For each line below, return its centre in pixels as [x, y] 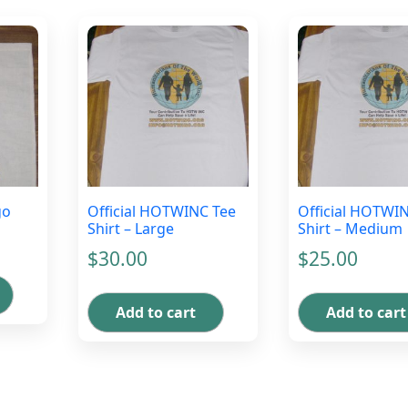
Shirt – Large [130, 228]
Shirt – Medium [350, 228]
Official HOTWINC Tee [161, 211]
